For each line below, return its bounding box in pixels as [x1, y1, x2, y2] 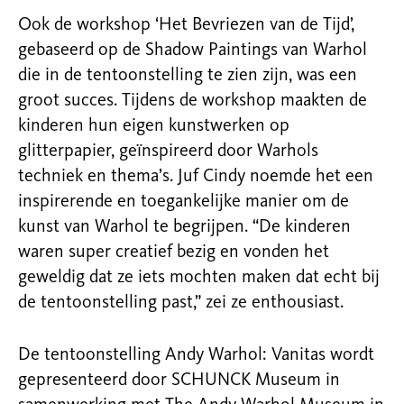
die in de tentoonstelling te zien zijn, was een [18, 67, 357, 85]
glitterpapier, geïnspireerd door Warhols [18, 142, 318, 161]
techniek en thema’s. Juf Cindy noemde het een [18, 168, 373, 186]
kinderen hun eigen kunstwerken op [18, 117, 289, 135]
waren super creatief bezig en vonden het [18, 243, 329, 262]
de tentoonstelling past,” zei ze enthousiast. [18, 294, 344, 312]
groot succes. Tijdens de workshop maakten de [18, 92, 367, 110]
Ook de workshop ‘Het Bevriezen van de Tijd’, [18, 16, 354, 34]
